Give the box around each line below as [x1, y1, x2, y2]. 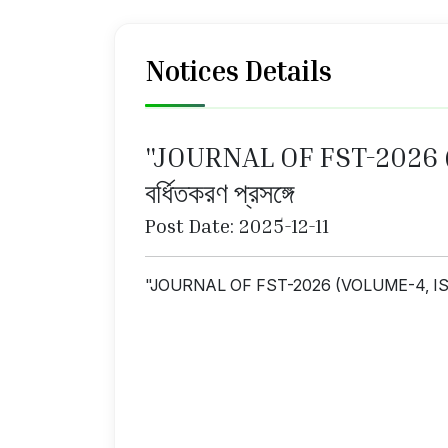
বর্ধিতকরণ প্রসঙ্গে [145, 176, 294, 209]
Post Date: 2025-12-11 [145, 213, 329, 237]
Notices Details [145, 54, 332, 87]
